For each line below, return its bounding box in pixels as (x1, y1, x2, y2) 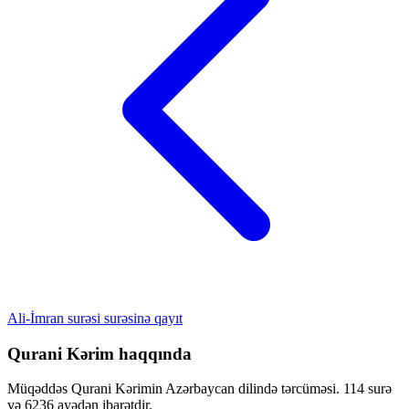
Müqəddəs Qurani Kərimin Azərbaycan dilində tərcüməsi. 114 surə (7, 381, 392, 397)
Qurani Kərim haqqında (7, 343, 192, 363)
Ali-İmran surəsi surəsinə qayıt (7, 309, 183, 326)
